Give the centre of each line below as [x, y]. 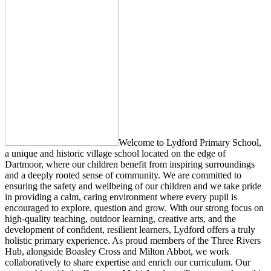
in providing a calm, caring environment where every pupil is [121, 197]
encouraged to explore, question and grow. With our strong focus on [134, 207]
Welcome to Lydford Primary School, [190, 142]
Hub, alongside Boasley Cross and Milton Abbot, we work [117, 251]
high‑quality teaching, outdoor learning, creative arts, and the [120, 218]
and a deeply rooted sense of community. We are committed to [123, 175]
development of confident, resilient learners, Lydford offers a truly [130, 229]
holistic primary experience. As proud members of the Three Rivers [133, 240]
